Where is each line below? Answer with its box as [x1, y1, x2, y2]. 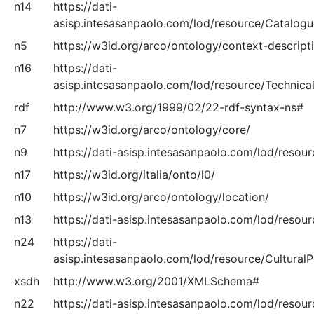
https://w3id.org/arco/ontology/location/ [53, 190, 269, 204]
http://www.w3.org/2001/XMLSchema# [53, 274, 259, 288]
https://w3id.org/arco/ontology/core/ [53, 123, 250, 137]
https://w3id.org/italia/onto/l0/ [53, 168, 215, 182]
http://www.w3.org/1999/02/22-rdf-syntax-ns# [53, 100, 303, 114]
